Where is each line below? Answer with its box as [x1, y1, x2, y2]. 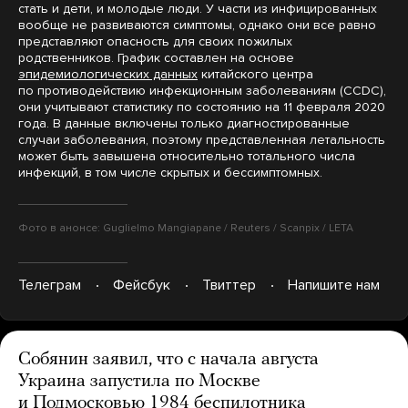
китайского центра [198, 66, 313, 82]
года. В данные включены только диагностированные [18, 115, 350, 131]
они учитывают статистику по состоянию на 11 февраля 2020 [18, 98, 385, 115]
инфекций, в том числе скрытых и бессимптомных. [18, 164, 322, 180]
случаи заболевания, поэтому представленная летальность [18, 131, 385, 148]
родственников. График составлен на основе [18, 49, 294, 66]
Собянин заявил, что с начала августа [18, 350, 319, 369]
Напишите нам [288, 276, 380, 295]
